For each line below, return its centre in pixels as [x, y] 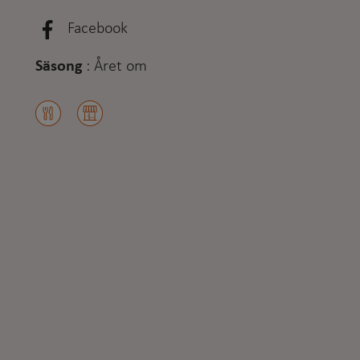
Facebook [98, 29]
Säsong [59, 66]
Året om [121, 66]
